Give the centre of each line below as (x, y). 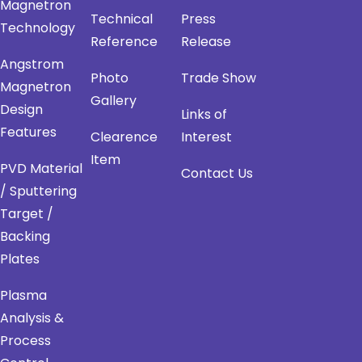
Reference (124, 42)
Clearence (124, 137)
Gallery (114, 101)
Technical (122, 19)
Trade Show (219, 78)
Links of (204, 115)
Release (206, 42)
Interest (206, 137)
